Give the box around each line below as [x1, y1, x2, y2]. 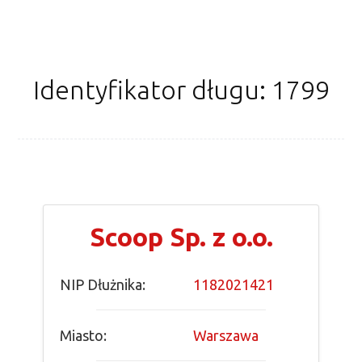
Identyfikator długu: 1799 [32, 74, 330, 104]
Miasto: [60, 326, 107, 343]
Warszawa [193, 326, 259, 343]
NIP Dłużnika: [60, 276, 146, 293]
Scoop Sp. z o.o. [89, 221, 273, 251]
